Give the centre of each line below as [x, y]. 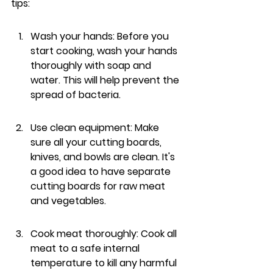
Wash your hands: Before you [101, 36]
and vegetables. [68, 201]
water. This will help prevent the [106, 80]
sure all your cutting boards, [97, 142]
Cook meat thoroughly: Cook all [105, 234]
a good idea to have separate [102, 172]
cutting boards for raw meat [99, 186]
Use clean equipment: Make [96, 128]
